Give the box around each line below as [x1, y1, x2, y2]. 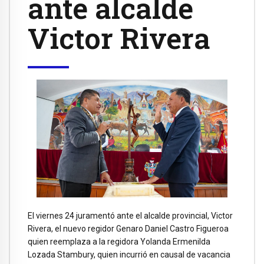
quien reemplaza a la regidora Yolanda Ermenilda [28, 237, 210, 247]
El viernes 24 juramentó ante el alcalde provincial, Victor [28, 211, 233, 221]
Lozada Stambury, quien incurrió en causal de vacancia [28, 250, 230, 260]
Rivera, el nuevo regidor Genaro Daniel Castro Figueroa [28, 224, 229, 234]
